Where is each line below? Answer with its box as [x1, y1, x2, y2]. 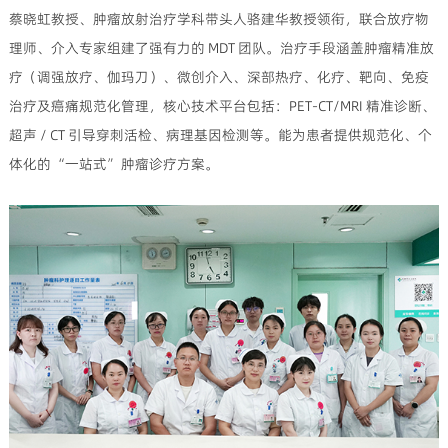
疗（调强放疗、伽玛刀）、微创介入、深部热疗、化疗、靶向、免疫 [8, 67, 429, 88]
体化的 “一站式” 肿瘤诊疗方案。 [8, 154, 219, 175]
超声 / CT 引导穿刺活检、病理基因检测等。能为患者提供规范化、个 [8, 125, 432, 146]
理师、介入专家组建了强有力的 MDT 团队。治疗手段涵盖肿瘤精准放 [8, 38, 434, 59]
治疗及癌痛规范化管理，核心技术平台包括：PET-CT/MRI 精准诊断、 [8, 96, 436, 117]
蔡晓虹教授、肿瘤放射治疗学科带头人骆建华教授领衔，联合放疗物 [8, 9, 429, 30]
